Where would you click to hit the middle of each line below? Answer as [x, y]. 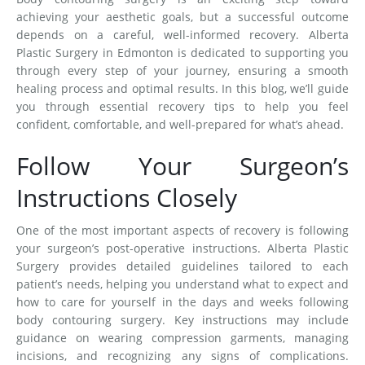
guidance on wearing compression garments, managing [182, 338]
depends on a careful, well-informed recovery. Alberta [182, 35]
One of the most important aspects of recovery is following [182, 231]
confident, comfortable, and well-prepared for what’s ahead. [182, 125]
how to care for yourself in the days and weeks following [182, 302]
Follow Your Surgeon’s [182, 166]
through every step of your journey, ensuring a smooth [182, 71]
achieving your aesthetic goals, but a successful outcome [182, 17]
